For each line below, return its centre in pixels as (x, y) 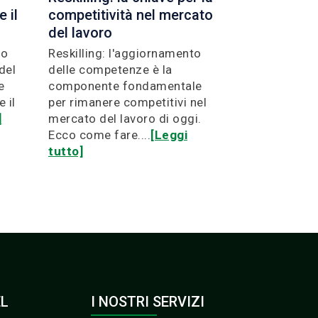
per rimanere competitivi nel (127, 102)
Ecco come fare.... (99, 135)
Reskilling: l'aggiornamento (125, 53)
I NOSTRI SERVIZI (148, 302)
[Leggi (169, 135)
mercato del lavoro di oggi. (125, 118)
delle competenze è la (110, 69)
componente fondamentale (125, 86)
